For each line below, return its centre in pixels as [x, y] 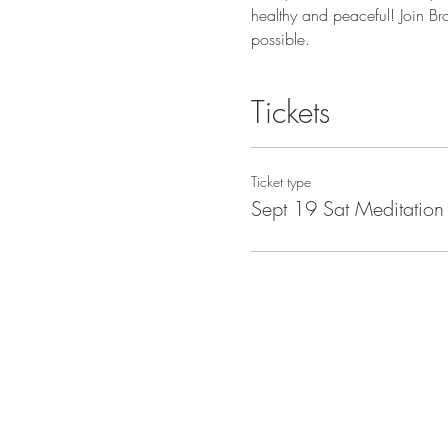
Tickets [290, 112]
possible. [280, 39]
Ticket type [280, 181]
